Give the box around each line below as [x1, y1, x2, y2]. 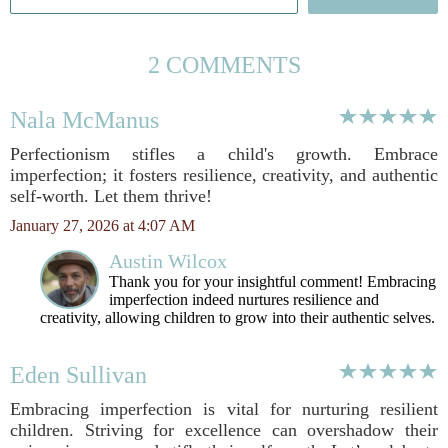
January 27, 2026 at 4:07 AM [10, 217, 195, 234]
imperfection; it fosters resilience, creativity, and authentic [10, 165, 438, 185]
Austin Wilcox [109, 250, 227, 272]
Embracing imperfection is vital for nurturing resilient [10, 399, 438, 419]
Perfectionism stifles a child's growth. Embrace [10, 144, 438, 164]
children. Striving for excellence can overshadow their [10, 420, 438, 440]
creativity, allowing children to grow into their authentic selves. [40, 309, 435, 326]
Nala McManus [10, 107, 159, 133]
